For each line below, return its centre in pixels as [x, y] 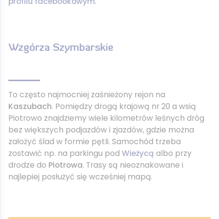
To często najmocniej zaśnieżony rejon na [87, 95]
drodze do [28, 165]
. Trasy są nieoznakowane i [133, 165]
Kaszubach [30, 106]
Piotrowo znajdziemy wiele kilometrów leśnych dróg [106, 118]
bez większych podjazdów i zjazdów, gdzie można [101, 130]
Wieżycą [138, 153]
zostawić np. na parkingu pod [65, 153]
